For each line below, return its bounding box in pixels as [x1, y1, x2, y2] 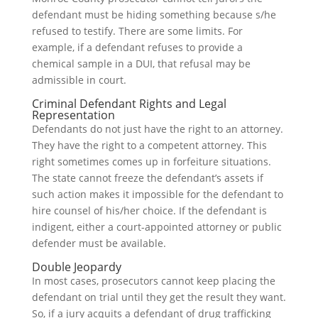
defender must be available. [31, 236, 166, 250]
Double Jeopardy [31, 259, 121, 275]
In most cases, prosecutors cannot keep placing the [31, 274, 275, 287]
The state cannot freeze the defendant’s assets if [31, 171, 263, 185]
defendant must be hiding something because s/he [31, 8, 276, 21]
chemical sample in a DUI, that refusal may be [31, 57, 251, 70]
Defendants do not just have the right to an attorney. [31, 122, 283, 136]
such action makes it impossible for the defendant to [31, 187, 283, 201]
